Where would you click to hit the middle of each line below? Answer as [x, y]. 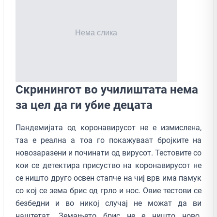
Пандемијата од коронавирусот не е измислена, [108, 127]
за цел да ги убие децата [84, 105]
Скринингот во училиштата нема [107, 89]
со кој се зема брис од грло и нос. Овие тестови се [108, 190]
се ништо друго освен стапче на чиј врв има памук [108, 178]
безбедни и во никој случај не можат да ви [108, 203]
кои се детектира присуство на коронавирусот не [108, 165]
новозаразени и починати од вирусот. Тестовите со [108, 153]
